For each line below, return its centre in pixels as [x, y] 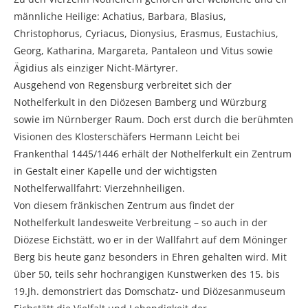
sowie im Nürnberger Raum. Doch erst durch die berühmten [154, 119]
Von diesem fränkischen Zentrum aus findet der [124, 205]
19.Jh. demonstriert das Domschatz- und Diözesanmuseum [150, 291]
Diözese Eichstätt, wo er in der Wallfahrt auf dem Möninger [151, 240]
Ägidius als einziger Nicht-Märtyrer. [96, 68]
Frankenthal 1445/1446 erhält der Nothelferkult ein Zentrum [153, 154]
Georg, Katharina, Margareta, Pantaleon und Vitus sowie [143, 51]
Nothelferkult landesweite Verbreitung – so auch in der [141, 222]
